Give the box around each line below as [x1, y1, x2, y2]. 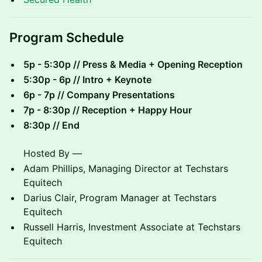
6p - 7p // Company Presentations [23, 89, 175, 101]
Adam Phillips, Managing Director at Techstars [23, 163, 228, 174]
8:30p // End [23, 119, 80, 131]
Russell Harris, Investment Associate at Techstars [23, 221, 240, 233]
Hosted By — [23, 147, 82, 159]
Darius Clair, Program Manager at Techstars [23, 192, 216, 204]
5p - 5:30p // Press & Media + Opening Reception [23, 58, 243, 70]
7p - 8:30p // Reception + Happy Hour [23, 104, 192, 116]
